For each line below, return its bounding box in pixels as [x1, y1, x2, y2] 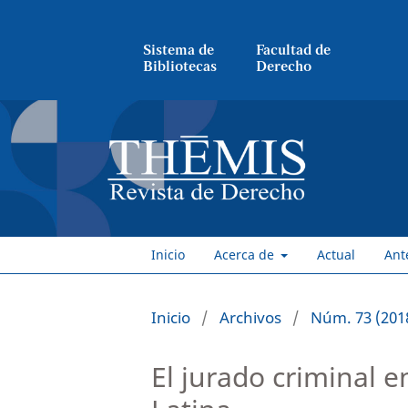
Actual [317, 245, 355, 263]
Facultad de [256, 43, 331, 57]
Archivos [219, 306, 281, 328]
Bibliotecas [143, 59, 217, 74]
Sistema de [143, 43, 214, 57]
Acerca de [213, 245, 278, 263]
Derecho [256, 59, 311, 74]
